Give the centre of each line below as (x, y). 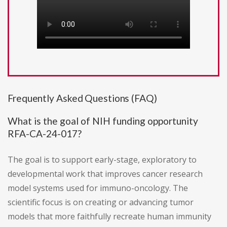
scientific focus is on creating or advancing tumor (101, 202)
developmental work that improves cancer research (105, 174)
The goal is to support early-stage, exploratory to (102, 160)
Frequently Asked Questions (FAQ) (82, 98)
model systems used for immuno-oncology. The (98, 188)
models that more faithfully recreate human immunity (109, 217)
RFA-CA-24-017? (45, 134)
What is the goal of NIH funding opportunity (103, 121)
